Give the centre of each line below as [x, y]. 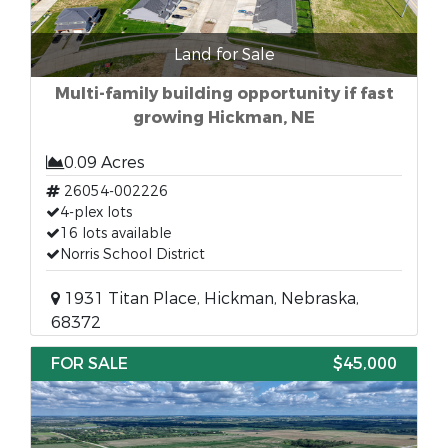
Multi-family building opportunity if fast [224, 93]
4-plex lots [96, 212]
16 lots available [115, 233]
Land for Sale [224, 54]
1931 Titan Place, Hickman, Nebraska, [209, 298]
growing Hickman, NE [224, 117]
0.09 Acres [104, 162]
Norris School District [132, 254]
